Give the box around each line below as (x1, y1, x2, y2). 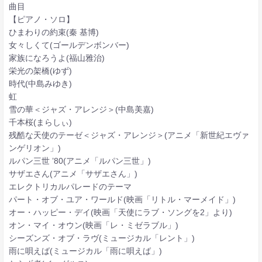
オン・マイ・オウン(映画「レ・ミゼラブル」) (8, 220, 178, 230)
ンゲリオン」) (8, 143, 61, 153)
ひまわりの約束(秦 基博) (8, 27, 99, 37)
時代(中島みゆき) (8, 78, 72, 88)
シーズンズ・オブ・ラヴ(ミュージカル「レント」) (8, 233, 195, 243)
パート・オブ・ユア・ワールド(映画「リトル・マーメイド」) (8, 194, 236, 204)
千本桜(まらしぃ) (8, 117, 72, 127)
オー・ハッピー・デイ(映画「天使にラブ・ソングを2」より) (8, 207, 232, 217)
